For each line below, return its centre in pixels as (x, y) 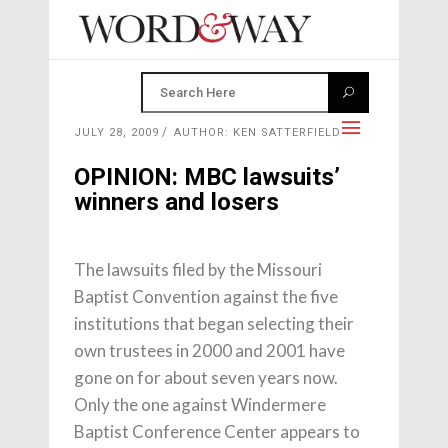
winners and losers (176, 202)
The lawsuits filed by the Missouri (198, 269)
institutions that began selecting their (214, 323)
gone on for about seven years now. (206, 377)
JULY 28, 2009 (116, 132)
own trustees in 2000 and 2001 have (209, 350)
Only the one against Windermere (200, 404)
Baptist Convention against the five (206, 296)
